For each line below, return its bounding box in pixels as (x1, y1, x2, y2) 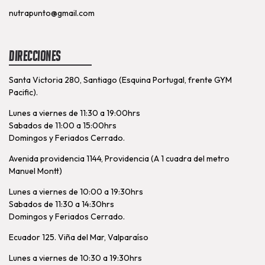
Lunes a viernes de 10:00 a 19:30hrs (9, 186, 143, 197)
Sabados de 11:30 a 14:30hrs (9, 198, 114, 209)
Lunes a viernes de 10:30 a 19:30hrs (9, 252, 142, 263)
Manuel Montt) (9, 165, 62, 176)
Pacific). (9, 86, 38, 98)
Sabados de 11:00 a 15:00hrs (9, 119, 117, 131)
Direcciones (9, 48, 61, 64)
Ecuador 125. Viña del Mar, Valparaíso (9, 231, 148, 243)
